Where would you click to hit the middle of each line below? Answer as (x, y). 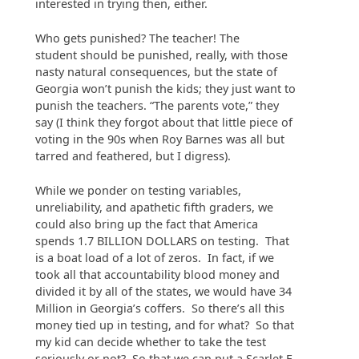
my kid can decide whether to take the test (151, 341)
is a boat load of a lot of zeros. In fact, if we (155, 257)
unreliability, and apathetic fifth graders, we (154, 207)
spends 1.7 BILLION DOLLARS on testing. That (162, 240)
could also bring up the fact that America (147, 224)
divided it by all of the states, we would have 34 (163, 291)
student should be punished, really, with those (161, 55)
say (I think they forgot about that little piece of (164, 123)
